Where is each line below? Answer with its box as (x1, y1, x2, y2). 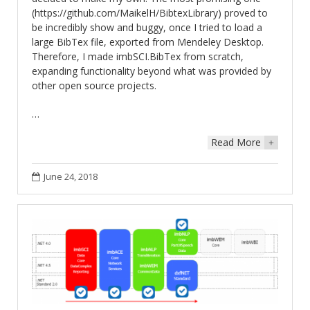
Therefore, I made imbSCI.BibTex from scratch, (32, 49, 244, 63)
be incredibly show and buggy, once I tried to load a (32, 20, 262, 34)
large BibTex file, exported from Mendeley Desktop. (32, 35, 264, 48)
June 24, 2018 (44, 170, 98, 183)
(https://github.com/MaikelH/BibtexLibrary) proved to (32, 6, 268, 19)
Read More (211, 135, 261, 149)
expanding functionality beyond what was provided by (32, 64, 271, 77)
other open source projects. (32, 78, 156, 92)
